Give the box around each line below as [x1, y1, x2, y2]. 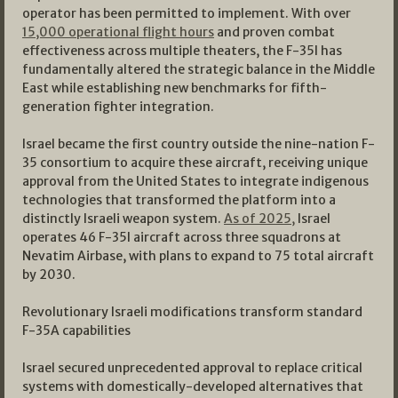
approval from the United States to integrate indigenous [22, 173, 369, 190]
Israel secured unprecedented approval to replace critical [22, 360, 362, 377]
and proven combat [214, 24, 335, 41]
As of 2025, [224, 211, 295, 227]
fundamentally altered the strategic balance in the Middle [22, 61, 375, 78]
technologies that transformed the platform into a [22, 192, 336, 209]
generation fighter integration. [22, 99, 214, 115]
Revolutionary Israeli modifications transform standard [22, 304, 362, 321]
